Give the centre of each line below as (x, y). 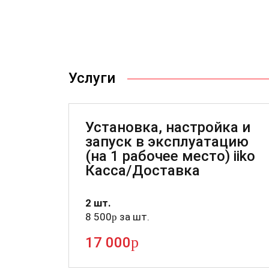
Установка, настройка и (168, 127)
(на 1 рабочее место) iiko (170, 156)
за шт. (133, 216)
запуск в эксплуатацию (167, 141)
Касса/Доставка (143, 170)
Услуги (92, 78)
